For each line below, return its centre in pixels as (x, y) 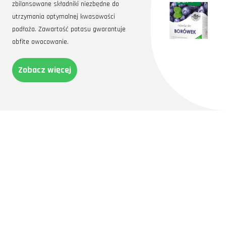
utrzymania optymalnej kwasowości (64, 17)
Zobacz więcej (45, 70)
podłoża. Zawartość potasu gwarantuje (69, 30)
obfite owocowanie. (40, 42)
